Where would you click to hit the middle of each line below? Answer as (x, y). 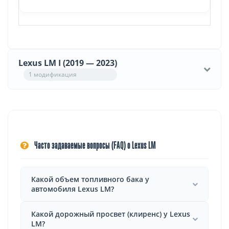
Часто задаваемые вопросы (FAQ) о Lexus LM (94, 146)
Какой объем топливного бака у (90, 179)
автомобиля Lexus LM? (73, 189)
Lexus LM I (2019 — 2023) (68, 63)
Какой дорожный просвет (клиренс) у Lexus (111, 214)
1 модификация (53, 74)
